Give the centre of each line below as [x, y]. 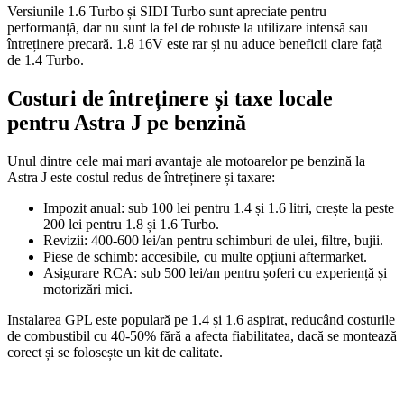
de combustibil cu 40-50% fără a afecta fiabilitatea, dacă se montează [202, 335]
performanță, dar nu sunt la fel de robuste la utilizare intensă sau [188, 27]
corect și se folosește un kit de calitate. [115, 352]
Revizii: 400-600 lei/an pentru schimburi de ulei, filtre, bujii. [213, 240]
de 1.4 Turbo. [46, 60]
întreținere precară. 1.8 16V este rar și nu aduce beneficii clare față [195, 43]
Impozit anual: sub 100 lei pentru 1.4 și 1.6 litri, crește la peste [219, 207]
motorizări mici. [88, 289]
